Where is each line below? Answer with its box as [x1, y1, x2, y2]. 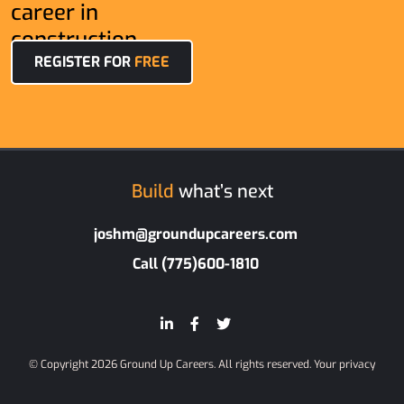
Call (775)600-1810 [132, 254, 259, 273]
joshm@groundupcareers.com [93, 225, 298, 243]
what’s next [173, 179, 273, 204]
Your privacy [314, 357, 375, 372]
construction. [11, 25, 142, 54]
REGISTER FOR [34, 52, 134, 71]
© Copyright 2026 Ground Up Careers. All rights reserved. [29, 357, 314, 372]
